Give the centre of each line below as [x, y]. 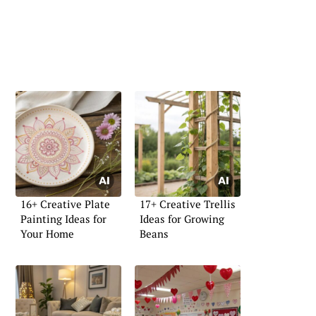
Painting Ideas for [63, 218]
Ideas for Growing [182, 218]
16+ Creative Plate [65, 203]
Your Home [47, 233]
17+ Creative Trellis [188, 203]
